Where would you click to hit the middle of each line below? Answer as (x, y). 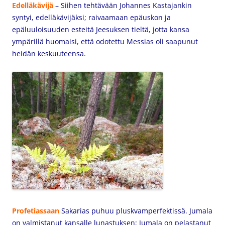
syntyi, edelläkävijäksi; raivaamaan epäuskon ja (91, 17)
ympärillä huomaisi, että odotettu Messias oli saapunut (105, 41)
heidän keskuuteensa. (49, 53)
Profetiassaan (37, 211)
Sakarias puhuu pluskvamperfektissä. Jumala (137, 211)
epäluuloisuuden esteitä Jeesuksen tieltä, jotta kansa (101, 29)
